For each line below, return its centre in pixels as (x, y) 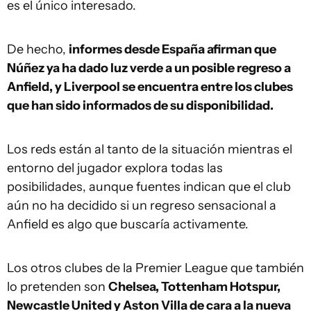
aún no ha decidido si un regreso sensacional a (142, 205)
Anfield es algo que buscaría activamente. (128, 224)
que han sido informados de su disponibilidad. (140, 106)
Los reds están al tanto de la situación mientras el (150, 149)
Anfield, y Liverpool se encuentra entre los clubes (150, 87)
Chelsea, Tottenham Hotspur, (194, 287)
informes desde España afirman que (173, 49)
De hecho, (38, 49)
